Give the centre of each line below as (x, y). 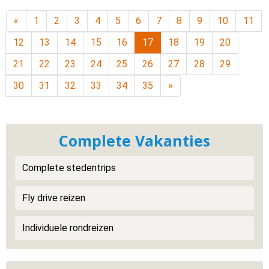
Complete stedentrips (69, 168)
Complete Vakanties (134, 141)
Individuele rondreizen (68, 228)
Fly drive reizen (54, 198)
